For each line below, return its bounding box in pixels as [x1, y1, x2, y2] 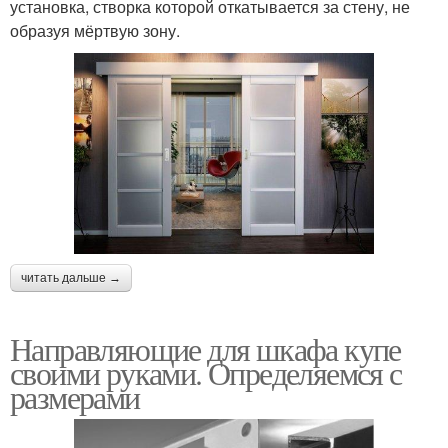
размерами [10, 374, 140, 418]
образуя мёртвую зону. [10, 19, 180, 43]
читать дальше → [21, 270, 121, 285]
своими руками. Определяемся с [10, 350, 402, 394]
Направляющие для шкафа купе [10, 326, 401, 370]
